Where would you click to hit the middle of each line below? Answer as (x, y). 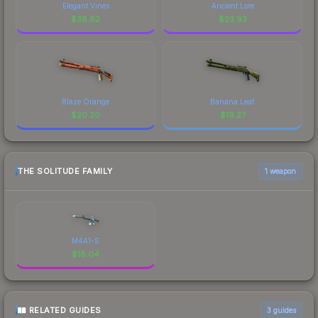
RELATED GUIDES (65, 311)
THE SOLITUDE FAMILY (65, 171)
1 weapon (280, 171)
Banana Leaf (232, 101)
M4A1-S (86, 240)
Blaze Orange (86, 101)
